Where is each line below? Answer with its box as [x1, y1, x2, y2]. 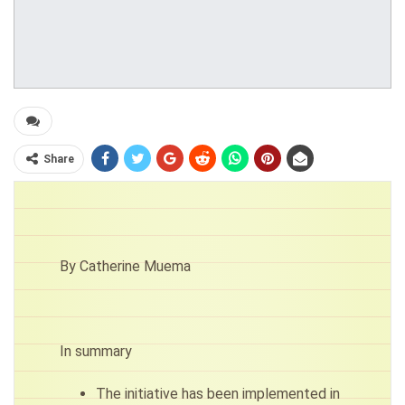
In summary [60, 343, 132, 361]
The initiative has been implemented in [96, 385, 340, 403]
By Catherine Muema [60, 258, 191, 276]
